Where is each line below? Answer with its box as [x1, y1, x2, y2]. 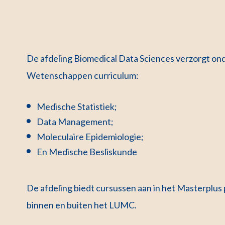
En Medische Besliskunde [37, 146, 138, 157]
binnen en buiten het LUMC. [27, 199, 137, 210]
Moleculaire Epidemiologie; [37, 131, 144, 142]
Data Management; [37, 116, 114, 127]
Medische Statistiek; [37, 100, 118, 112]
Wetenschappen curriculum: [27, 69, 139, 81]
